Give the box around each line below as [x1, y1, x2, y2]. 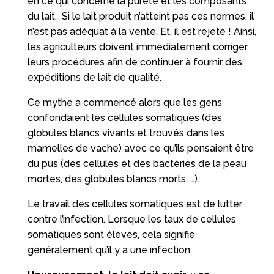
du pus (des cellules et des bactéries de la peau [27, 157, 246, 169]
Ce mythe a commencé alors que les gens [27, 96, 222, 108]
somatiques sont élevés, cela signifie [27, 228, 195, 240]
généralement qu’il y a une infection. [27, 243, 192, 256]
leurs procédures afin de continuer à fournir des [27, 56, 242, 68]
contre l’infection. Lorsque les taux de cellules [27, 213, 236, 225]
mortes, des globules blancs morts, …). [27, 172, 199, 185]
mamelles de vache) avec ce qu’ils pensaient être [27, 142, 254, 154]
